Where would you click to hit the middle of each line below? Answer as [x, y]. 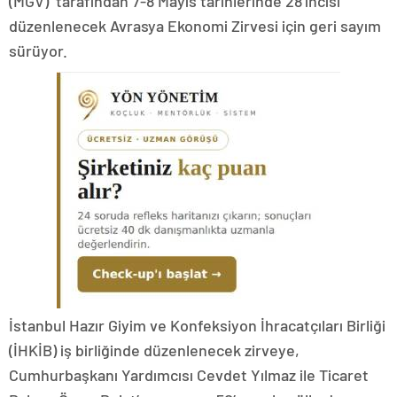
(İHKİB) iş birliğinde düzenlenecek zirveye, [154, 350]
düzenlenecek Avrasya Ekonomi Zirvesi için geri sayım [195, 26]
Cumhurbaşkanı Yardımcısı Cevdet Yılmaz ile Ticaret [189, 375]
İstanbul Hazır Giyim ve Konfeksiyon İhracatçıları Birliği [197, 326]
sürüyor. [38, 51]
